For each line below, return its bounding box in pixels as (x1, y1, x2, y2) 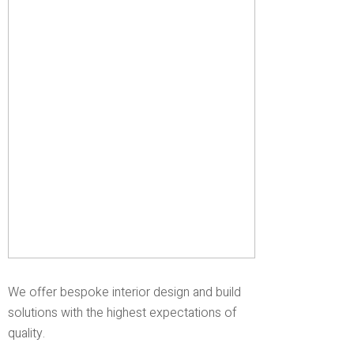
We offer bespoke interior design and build (8, 283, 241, 303)
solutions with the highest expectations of (8, 303, 236, 323)
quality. (8, 324, 45, 344)
